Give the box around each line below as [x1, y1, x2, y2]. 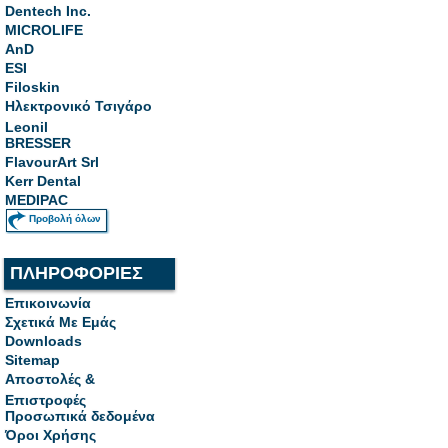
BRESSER [5, 135, 71, 151]
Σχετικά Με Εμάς [5, 314, 116, 330]
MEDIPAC [5, 192, 68, 208]
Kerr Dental [5, 173, 81, 189]
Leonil [5, 119, 48, 131]
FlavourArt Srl [5, 154, 99, 170]
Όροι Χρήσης [5, 427, 96, 443]
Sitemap [5, 352, 60, 368]
